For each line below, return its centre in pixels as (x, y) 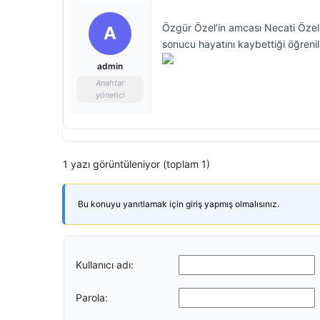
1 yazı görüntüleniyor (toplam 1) (136, 164)
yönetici (110, 95)
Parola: (92, 297)
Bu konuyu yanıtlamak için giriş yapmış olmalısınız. (179, 204)
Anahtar (110, 83)
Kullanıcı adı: (105, 264)
